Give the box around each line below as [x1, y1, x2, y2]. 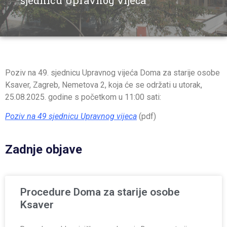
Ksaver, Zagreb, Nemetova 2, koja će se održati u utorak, [5, 80, 202, 90]
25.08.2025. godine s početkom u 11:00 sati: [5, 92, 161, 102]
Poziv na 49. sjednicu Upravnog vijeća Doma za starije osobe [5, 68, 220, 78]
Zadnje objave [5, 142, 82, 157]
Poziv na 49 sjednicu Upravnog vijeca [5, 111, 137, 122]
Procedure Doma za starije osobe [20, 186, 180, 199]
